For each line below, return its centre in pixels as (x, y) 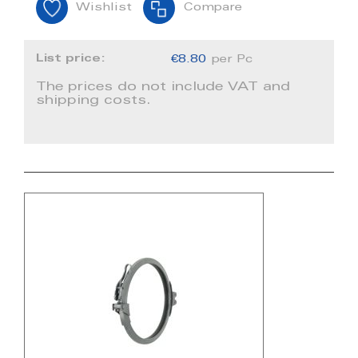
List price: (73, 59)
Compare (213, 8)
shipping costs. (93, 101)
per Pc (233, 60)
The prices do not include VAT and (163, 88)
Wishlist (104, 8)
